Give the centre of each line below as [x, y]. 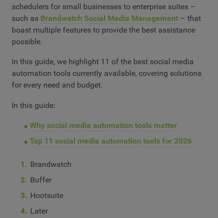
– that [190, 18]
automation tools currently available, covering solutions [107, 73]
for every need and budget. [57, 85]
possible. [28, 41]
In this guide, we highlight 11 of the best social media [103, 62]
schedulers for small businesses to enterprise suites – [104, 6]
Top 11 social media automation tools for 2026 [110, 141]
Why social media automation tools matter [103, 126]
